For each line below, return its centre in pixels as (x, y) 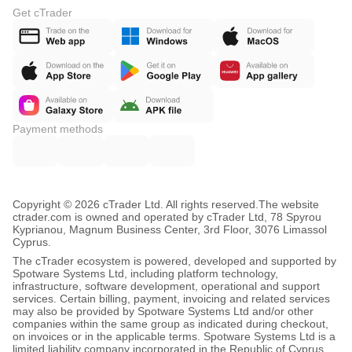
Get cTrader (42, 13)
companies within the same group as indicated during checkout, (170, 324)
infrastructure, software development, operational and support (166, 286)
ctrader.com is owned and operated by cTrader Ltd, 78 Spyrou (167, 217)
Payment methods (58, 129)
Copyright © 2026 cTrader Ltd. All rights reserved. (136, 204)
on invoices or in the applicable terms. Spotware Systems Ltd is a (174, 336)
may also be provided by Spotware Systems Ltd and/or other (163, 311)
